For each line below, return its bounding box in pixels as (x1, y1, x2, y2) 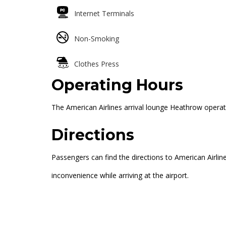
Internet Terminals (74, 9, 134, 18)
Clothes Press (74, 59, 119, 69)
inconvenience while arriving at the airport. (51, 171, 189, 180)
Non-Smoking (74, 34, 119, 43)
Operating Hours (51, 76, 183, 94)
